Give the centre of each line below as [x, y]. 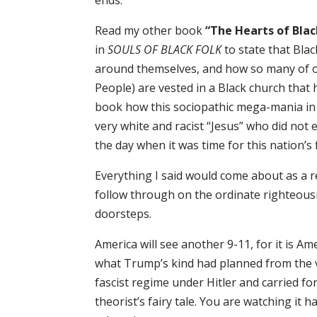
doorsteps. [123, 214]
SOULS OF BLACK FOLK [166, 50]
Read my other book [149, 31]
